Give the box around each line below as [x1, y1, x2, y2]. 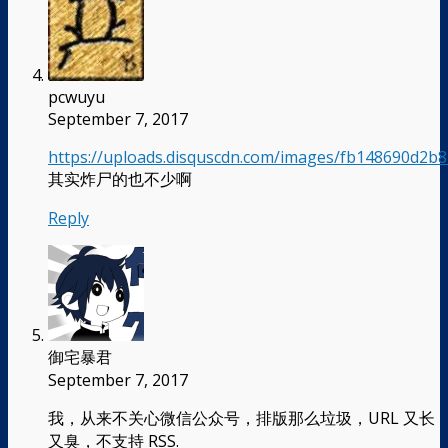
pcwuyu [48, 85, 105, 108]
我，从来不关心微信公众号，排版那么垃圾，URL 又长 [48, 406, 435, 429]
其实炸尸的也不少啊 [48, 167, 192, 190]
